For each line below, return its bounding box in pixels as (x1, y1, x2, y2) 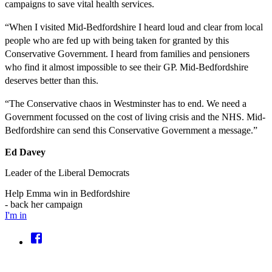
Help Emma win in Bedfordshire (5, 188, 130, 199)
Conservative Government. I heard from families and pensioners (5, 48, 250, 59)
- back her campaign (5, 199, 83, 209)
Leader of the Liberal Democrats (5, 167, 129, 178)
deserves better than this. (5, 75, 101, 86)
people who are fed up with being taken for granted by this (5, 35, 229, 46)
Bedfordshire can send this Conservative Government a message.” (5, 124, 257, 135)
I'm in (5, 209, 27, 220)
